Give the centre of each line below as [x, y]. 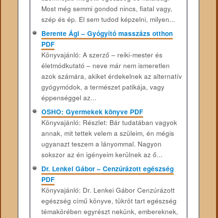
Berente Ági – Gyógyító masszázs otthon [107, 33]
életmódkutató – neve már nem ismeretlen [105, 65]
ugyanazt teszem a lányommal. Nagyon [101, 144]
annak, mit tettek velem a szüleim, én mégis [108, 133]
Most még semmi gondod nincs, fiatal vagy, [107, 9]
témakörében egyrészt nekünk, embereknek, [109, 211]
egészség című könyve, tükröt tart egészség [109, 200]
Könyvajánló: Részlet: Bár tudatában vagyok [109, 122]
